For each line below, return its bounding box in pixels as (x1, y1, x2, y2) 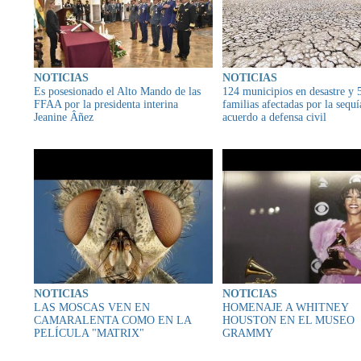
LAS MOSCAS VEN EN (34, 301, 150, 313)
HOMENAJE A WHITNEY (222, 301, 348, 313)
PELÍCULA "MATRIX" (34, 326, 144, 339)
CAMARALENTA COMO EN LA (34, 313, 191, 326)
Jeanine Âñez (34, 111, 93, 124)
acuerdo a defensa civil (222, 111, 326, 124)
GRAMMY (222, 326, 273, 339)
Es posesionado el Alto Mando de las (34, 85, 201, 98)
